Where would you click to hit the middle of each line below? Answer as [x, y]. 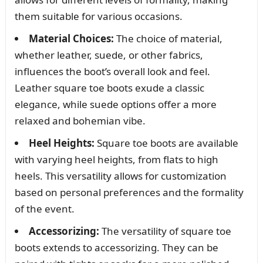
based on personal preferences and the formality [129, 192]
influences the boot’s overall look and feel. [112, 71]
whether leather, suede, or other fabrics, [109, 55]
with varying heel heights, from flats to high [116, 159]
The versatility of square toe [165, 231]
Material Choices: [71, 38]
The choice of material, [168, 38]
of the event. [44, 208]
